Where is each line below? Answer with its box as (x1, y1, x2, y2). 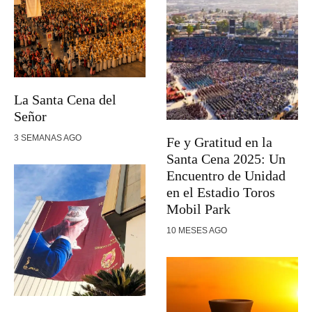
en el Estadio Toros (166, 184, 275, 200)
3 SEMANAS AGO (14, 133, 81, 143)
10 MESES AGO (166, 225, 227, 235)
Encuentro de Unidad (166, 167, 286, 183)
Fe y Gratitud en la (166, 134, 272, 150)
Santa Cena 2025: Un (166, 150, 286, 166)
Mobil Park (166, 201, 231, 217)
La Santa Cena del (14, 92, 116, 107)
